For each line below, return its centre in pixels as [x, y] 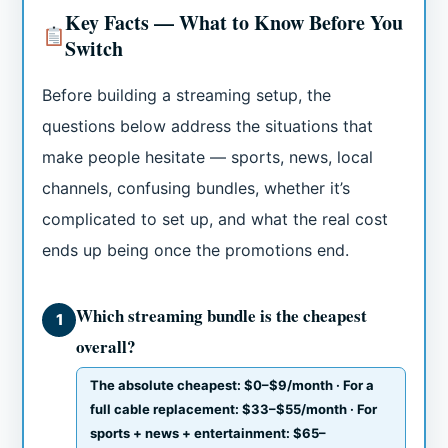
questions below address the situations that [208, 126]
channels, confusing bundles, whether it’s [196, 188]
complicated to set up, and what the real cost [215, 219]
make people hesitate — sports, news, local [208, 157]
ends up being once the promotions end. [196, 250]
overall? [106, 347]
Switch [94, 49]
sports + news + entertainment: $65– [208, 433]
